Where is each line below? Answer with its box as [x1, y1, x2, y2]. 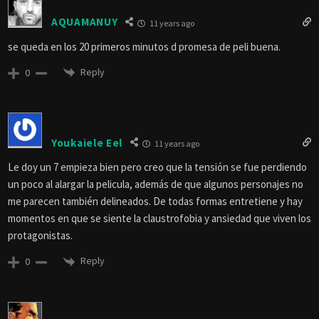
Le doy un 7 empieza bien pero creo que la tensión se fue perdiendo [8, 160, 307, 174]
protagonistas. [8, 229, 73, 243]
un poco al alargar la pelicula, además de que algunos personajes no [8, 177, 303, 192]
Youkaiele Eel [51, 135, 123, 150]
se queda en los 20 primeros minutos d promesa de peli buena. [8, 39, 281, 53]
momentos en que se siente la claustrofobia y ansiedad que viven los [8, 211, 311, 226]
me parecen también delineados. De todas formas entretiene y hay [8, 194, 303, 209]
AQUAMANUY [51, 15, 118, 29]
